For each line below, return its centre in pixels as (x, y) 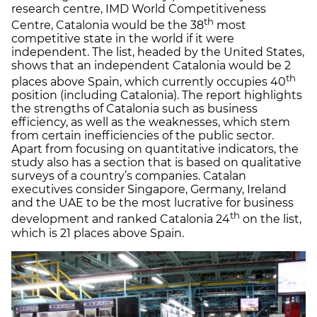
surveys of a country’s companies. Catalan (129, 176)
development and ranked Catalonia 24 (121, 219)
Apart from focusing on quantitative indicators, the (155, 149)
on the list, (271, 219)
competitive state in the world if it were (123, 38)
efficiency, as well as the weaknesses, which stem (151, 122)
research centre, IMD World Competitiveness (139, 8)
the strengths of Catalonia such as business (134, 109)
